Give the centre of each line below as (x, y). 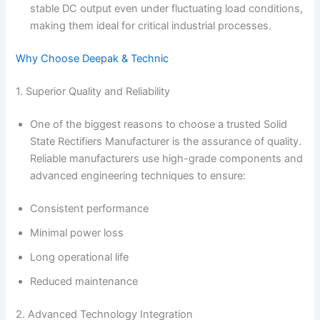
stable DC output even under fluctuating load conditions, (167, 9)
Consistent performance (90, 208)
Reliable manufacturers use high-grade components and (167, 158)
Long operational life (80, 257)
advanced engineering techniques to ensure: (138, 175)
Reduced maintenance (84, 281)
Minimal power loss (77, 232)
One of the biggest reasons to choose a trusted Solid (159, 124)
